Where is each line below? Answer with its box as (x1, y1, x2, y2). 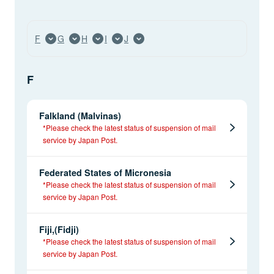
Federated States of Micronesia (39, 166, 171, 179)
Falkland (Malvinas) (39, 109, 121, 122)
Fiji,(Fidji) (39, 223, 79, 235)
